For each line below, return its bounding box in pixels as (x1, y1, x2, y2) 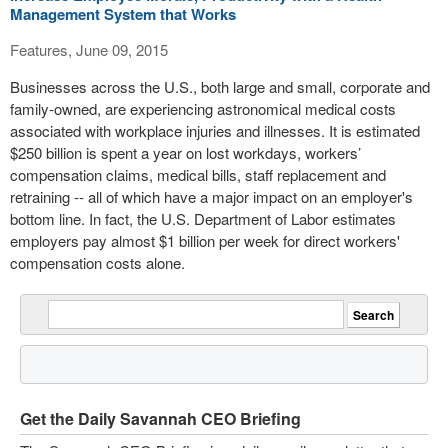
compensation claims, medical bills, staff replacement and (10, 164, 386, 185)
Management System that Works (10, 3, 236, 25)
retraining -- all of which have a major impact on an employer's (10, 186, 413, 207)
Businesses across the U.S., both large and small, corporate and (10, 76, 430, 97)
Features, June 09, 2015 (10, 39, 168, 60)
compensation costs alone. (10, 252, 185, 273)
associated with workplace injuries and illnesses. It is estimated (10, 120, 420, 141)
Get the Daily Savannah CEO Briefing (20, 407, 301, 430)
